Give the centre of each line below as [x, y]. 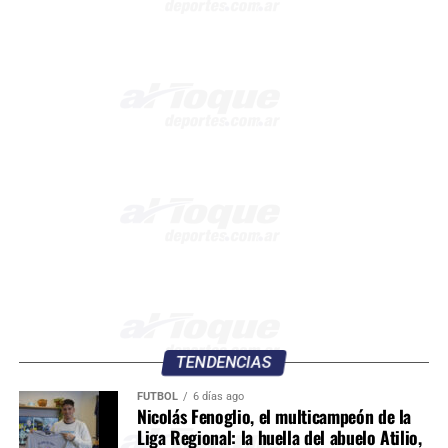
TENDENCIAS [224, 363]
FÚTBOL [157, 397]
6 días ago [218, 397]
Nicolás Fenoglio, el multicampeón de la [274, 416]
